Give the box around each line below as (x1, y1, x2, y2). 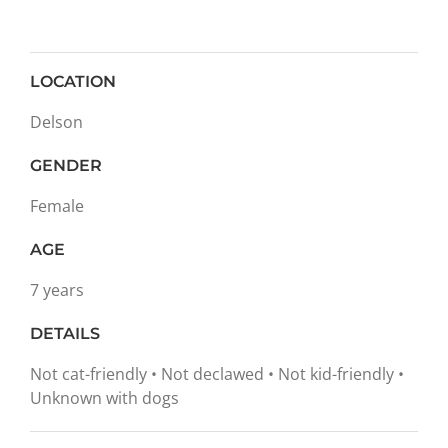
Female (30, 195, 84, 217)
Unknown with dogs (30, 387, 179, 409)
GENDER (30, 156, 102, 175)
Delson (30, 111, 83, 133)
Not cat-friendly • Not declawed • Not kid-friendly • (30, 363, 404, 385)
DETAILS (30, 324, 100, 343)
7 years (30, 279, 84, 301)
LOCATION (30, 72, 116, 91)
